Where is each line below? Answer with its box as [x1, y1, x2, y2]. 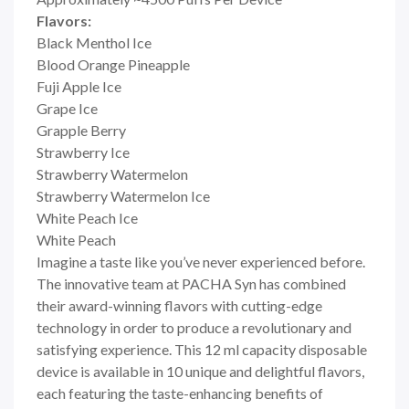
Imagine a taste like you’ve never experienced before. [37, 252, 365, 270]
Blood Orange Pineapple [37, 55, 190, 73]
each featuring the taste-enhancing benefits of [37, 383, 323, 402]
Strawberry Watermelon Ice [37, 186, 210, 204]
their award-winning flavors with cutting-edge [37, 296, 322, 314]
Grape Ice [37, 99, 98, 117]
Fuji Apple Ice [37, 77, 121, 95]
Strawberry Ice [37, 142, 130, 161]
